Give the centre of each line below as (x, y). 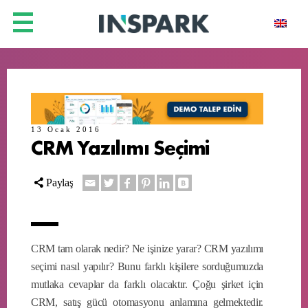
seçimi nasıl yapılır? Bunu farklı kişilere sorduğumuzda (147, 266)
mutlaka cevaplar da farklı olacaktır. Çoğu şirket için (147, 284)
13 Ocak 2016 (66, 129)
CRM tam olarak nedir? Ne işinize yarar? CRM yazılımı (147, 248)
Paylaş (60, 182)
